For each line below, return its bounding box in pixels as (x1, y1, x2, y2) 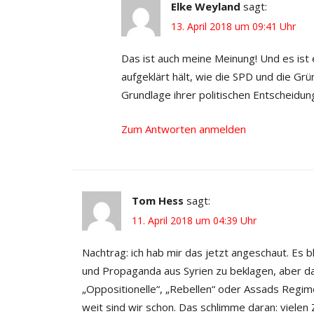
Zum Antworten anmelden (121, 121, 247, 136)
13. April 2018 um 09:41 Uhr (171, 20, 296, 34)
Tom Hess (132, 193, 184, 207)
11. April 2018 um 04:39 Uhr (132, 213, 257, 227)
